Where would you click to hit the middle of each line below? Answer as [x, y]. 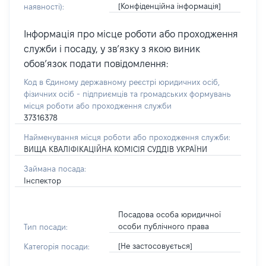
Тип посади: [46, 227]
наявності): [44, 7]
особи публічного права [163, 226]
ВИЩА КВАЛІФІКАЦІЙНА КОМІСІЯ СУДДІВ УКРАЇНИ [115, 149]
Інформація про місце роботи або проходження [131, 34]
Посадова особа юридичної [169, 214]
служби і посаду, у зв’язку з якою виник [112, 49]
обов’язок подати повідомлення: [96, 64]
